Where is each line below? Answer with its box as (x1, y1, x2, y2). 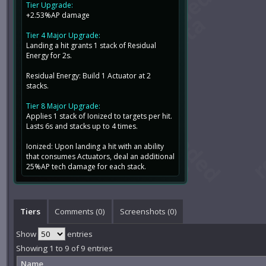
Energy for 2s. (26, 50, 72, 61)
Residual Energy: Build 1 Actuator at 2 (26, 70, 151, 81)
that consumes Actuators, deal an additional (26, 151, 175, 161)
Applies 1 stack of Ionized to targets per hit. (26, 110, 173, 121)
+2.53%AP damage (26, 9, 90, 20)
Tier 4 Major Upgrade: (26, 30, 101, 40)
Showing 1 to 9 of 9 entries (16, 242, 113, 254)
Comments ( (55, 205, 99, 217)
